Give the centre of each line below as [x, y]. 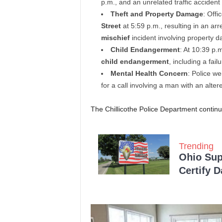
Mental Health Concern [149, 74]
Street [111, 26]
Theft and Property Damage [157, 14]
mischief [115, 38]
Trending [196, 146]
